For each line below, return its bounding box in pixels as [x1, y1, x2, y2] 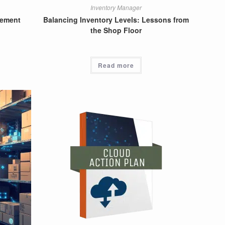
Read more [98, 60, 135, 70]
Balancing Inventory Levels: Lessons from [43, 14, 189, 25]
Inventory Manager [90, 3, 142, 12]
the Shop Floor [90, 25, 142, 35]
